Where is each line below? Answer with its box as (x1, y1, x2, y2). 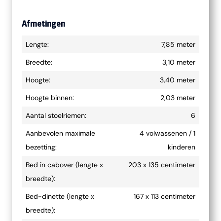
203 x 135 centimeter (128, 160, 195, 169)
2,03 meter (160, 93, 195, 102)
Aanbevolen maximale (26, 129, 95, 138)
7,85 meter (161, 40, 195, 49)
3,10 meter (162, 58, 195, 67)
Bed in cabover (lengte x (26, 160, 103, 169)
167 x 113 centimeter (134, 192, 195, 201)
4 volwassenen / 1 (140, 129, 195, 138)
